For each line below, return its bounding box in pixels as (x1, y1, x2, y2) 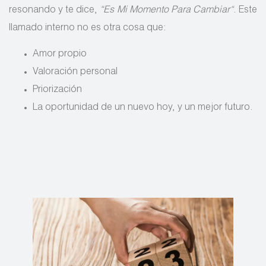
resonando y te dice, (9, 5, 100, 15)
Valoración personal (33, 67, 118, 77)
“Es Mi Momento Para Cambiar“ (100, 5, 233, 15)
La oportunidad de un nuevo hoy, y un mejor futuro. (33, 103, 253, 113)
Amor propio (33, 49, 87, 59)
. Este (233, 5, 258, 15)
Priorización (33, 85, 82, 95)
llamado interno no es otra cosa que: (9, 23, 166, 33)
